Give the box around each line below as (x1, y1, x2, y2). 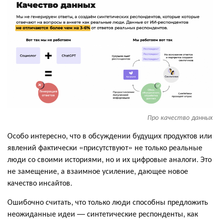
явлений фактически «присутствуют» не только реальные (7, 141, 202, 153)
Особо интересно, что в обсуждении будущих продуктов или (7, 129, 212, 141)
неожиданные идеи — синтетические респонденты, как (7, 207, 198, 219)
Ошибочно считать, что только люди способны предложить (7, 195, 208, 207)
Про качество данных (147, 112, 213, 122)
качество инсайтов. (7, 176, 72, 188)
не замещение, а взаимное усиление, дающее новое (7, 165, 188, 176)
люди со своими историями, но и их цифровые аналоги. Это (7, 153, 212, 165)
